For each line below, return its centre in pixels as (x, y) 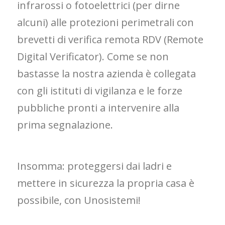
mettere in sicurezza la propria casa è (106, 183)
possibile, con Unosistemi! (79, 200)
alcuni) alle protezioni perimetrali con (106, 23)
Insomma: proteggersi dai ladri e (95, 166)
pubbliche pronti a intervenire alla (98, 108)
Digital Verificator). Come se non (93, 57)
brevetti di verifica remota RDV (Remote (110, 40)
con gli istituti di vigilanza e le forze (100, 91)
